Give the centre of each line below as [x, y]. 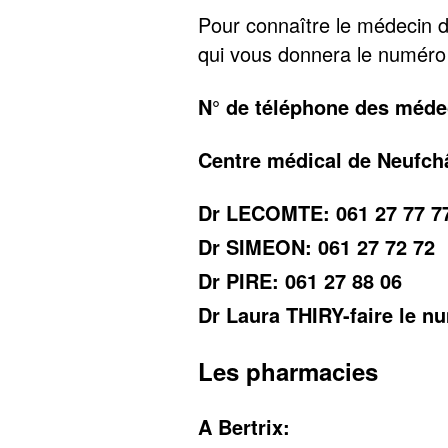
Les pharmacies [288, 370]
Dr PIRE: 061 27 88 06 [300, 280]
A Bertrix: [244, 426]
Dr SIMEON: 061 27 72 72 [317, 246]
